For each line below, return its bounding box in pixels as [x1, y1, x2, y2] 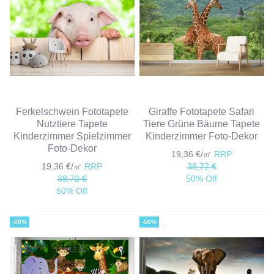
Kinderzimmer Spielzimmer [13, 130, 131, 141]
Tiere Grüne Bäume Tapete [143, 117, 261, 129]
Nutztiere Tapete [36, 117, 108, 129]
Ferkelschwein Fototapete [15, 105, 128, 117]
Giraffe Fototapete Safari [149, 105, 255, 117]
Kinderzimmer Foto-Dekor [146, 130, 258, 141]
